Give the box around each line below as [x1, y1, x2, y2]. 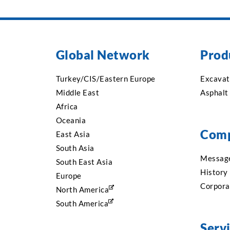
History [200, 167, 228, 177]
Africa [55, 102, 78, 111]
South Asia [55, 143, 94, 153]
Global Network [55, 47, 150, 63]
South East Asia [55, 157, 112, 167]
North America [55, 185, 109, 195]
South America [55, 199, 109, 208]
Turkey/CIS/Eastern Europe [55, 74, 156, 84]
